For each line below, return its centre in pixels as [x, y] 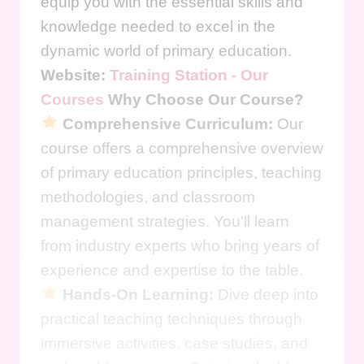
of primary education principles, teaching [181, 172]
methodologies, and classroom [148, 197]
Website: [75, 75]
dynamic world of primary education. [166, 50]
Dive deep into [266, 294]
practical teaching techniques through [171, 318]
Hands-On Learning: [138, 294]
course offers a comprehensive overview [182, 148]
